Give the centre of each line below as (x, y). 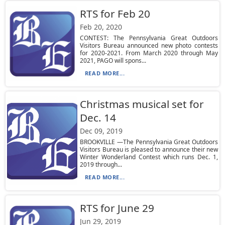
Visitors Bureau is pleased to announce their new (149, 149)
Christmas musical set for (142, 104)
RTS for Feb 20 (115, 14)
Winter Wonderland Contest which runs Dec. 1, (149, 157)
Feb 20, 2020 (101, 27)
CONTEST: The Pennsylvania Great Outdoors (149, 38)
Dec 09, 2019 (101, 131)
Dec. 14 (98, 118)
